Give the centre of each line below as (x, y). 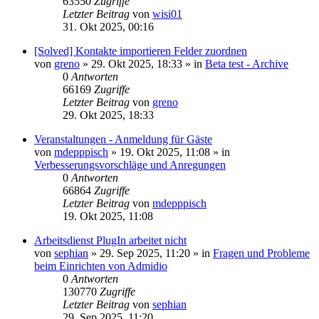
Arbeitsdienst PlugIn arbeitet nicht (110, 240)
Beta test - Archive (247, 64)
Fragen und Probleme (261, 253)
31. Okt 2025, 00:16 (108, 27)
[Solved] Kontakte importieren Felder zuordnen (141, 51)
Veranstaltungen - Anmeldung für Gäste (123, 139)
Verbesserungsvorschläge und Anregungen (130, 165)
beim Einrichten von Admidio (101, 266)
